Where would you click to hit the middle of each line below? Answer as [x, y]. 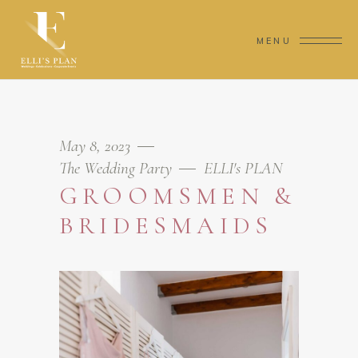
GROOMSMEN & [178, 196]
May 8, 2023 [97, 146]
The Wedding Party [115, 168]
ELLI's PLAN [243, 168]
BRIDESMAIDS [166, 225]
